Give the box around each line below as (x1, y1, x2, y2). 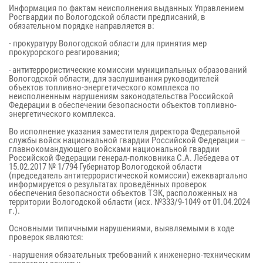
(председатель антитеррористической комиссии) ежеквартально (9, 170, 248, 181)
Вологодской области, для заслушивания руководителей (9, 73, 219, 84)
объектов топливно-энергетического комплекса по (9, 82, 200, 93)
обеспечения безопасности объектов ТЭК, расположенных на (9, 188, 237, 198)
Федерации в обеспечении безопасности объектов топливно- (9, 100, 237, 110)
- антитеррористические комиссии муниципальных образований (9, 65, 247, 75)
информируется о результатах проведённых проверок (9, 179, 207, 190)
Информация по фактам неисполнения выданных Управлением (9, 3, 244, 14)
